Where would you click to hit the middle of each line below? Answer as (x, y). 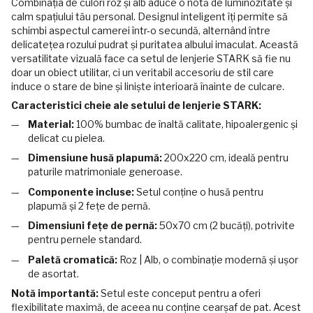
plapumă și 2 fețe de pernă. (89, 205)
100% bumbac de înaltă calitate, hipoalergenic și (186, 124)
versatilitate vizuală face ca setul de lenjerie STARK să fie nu (151, 58)
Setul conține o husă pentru (199, 191)
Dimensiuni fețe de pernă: (93, 226)
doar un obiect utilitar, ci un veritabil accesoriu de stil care (143, 72)
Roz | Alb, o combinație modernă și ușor (208, 259)
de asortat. (53, 273)
